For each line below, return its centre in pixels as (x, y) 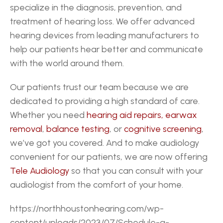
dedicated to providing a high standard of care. (105, 101)
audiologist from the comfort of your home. (97, 185)
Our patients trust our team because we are (99, 87)
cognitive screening (163, 129)
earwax (181, 115)
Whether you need (48, 115)
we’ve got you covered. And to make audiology (105, 143)
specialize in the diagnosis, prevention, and (96, 7)
